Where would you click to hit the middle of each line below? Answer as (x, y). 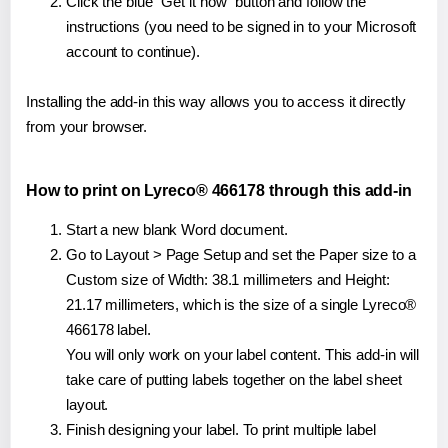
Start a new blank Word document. (177, 230)
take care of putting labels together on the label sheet (234, 380)
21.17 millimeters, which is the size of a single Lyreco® (241, 305)
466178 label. (108, 330)
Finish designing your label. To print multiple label (221, 430)
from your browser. (87, 127)
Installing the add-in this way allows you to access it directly (216, 102)
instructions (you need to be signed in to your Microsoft (241, 27)
